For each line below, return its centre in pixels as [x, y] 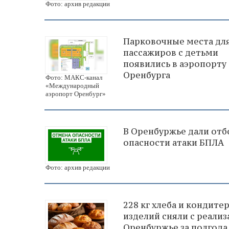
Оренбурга [147, 75]
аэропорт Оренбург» [76, 94]
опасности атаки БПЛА [174, 143]
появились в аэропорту [175, 64]
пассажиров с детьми [171, 53]
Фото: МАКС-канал [74, 77]
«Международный [72, 86]
